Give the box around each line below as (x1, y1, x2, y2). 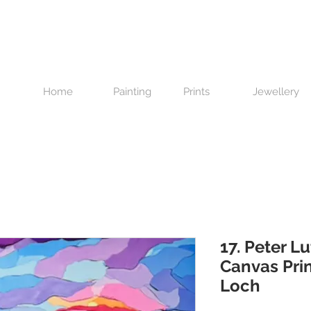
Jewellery (253, 85, 299, 98)
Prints (183, 85, 210, 98)
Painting (113, 85, 151, 98)
